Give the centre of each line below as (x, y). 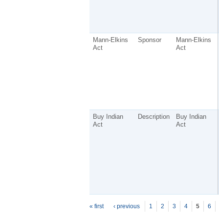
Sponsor (149, 40)
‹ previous (126, 206)
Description (153, 116)
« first (97, 206)
